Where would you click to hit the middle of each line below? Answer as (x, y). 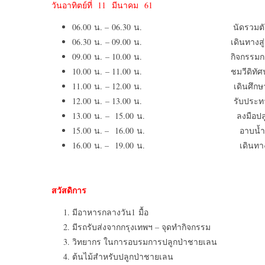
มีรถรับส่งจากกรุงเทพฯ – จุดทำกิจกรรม (141, 227)
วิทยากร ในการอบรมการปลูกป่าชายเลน (145, 242)
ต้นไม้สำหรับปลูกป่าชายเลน (123, 256)
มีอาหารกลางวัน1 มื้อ (110, 212)
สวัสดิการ (69, 190)
